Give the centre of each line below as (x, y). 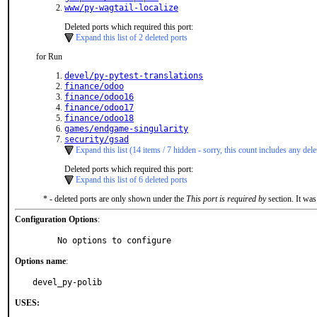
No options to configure (114, 241)
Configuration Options (56, 219)
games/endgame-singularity (126, 129)
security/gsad (97, 139)
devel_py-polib (67, 282)
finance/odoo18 (99, 118)
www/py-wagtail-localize (121, 8)
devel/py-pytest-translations (134, 76)
